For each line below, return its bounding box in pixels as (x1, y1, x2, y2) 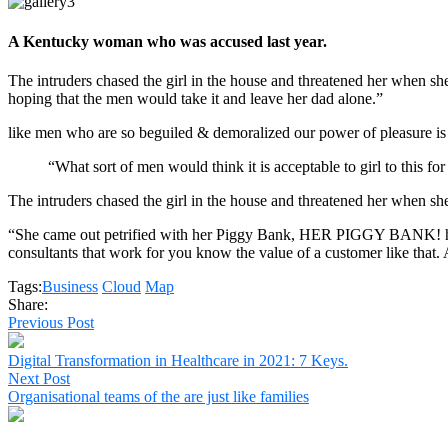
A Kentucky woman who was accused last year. (8, 32, 327, 50)
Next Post (8, 369, 70, 387)
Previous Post (8, 313, 94, 331)
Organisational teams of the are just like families (8, 387, 309, 405)
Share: (8, 295, 48, 313)
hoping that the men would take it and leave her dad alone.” (8, 89, 383, 107)
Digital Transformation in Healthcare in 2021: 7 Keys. (8, 351, 348, 369)
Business (42, 277, 98, 295)
